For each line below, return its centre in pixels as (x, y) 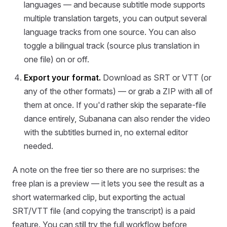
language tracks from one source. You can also (110, 32)
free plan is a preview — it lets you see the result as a (108, 184)
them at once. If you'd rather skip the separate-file (115, 105)
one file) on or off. (57, 60)
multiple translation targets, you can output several (116, 18)
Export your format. (63, 78)
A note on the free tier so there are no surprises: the (106, 170)
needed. (39, 146)
